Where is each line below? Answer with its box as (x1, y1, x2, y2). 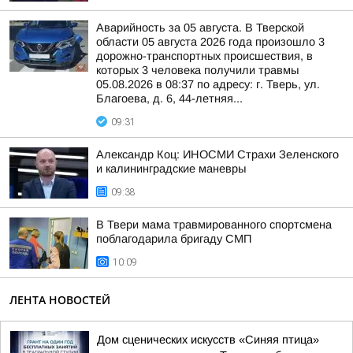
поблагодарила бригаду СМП (96, 232, 251, 245)
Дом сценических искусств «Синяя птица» (97, 333, 319, 346)
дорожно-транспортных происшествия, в (96, 50, 313, 62)
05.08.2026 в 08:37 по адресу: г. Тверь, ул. (96, 78, 320, 91)
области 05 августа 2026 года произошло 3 (96, 35, 325, 48)
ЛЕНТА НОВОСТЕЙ (9, 292, 110, 307)
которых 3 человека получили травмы (96, 64, 299, 76)
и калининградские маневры (96, 162, 246, 175)
